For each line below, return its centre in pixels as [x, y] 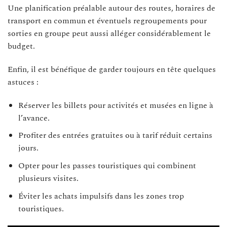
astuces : [23, 82]
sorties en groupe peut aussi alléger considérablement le [109, 34]
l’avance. [34, 118]
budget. [21, 46]
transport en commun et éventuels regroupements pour [107, 21]
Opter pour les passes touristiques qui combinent [107, 165]
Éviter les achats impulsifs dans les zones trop [101, 196]
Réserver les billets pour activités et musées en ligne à [116, 105]
